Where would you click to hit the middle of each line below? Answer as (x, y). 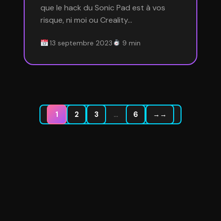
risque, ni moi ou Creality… (86, 20)
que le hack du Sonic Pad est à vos (103, 8)
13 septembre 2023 (80, 43)
